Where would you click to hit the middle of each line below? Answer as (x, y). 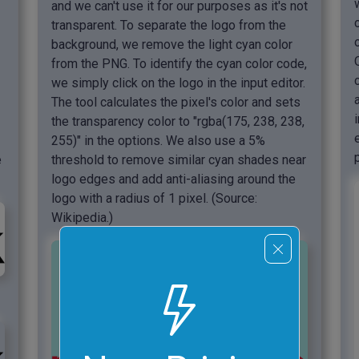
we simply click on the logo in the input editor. (178, 83)
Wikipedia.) (82, 217)
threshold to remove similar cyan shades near (179, 159)
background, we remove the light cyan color (172, 44)
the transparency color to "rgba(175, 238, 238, (178, 121)
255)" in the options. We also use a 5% (158, 140)
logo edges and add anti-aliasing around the (173, 179)
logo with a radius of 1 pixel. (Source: (154, 198)
